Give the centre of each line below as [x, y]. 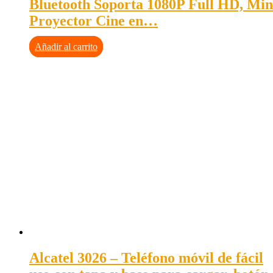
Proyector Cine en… [94, 20]
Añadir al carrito [66, 46]
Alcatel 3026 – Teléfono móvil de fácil [146, 257]
